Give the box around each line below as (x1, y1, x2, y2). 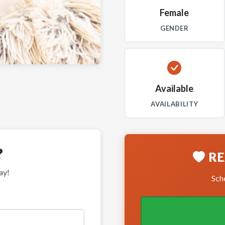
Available (155, 83, 194, 94)
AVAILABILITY (151, 100, 198, 108)
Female (160, 7, 189, 18)
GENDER (160, 24, 189, 32)
